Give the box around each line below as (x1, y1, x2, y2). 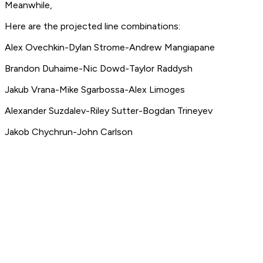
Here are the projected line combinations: (5, 21, 180, 32)
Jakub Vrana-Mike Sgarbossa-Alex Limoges (5, 84, 185, 96)
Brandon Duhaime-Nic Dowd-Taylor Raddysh (5, 63, 193, 75)
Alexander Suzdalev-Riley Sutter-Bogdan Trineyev (5, 105, 213, 117)
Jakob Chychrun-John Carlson (5, 126, 133, 138)
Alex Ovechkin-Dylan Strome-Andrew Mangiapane (5, 42, 215, 53)
